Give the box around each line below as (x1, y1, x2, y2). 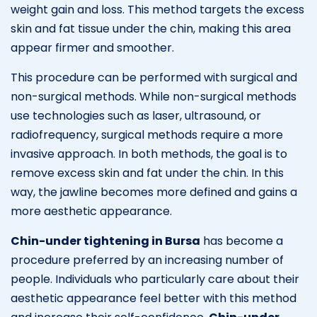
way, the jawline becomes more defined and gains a (11, 183, 297, 200)
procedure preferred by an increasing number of (11, 251, 284, 268)
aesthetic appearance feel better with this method (11, 289, 296, 306)
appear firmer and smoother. (11, 39, 174, 56)
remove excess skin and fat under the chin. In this (11, 164, 284, 181)
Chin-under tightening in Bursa (11, 232, 200, 249)
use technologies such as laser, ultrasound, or (11, 107, 261, 124)
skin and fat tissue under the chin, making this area (11, 20, 291, 37)
